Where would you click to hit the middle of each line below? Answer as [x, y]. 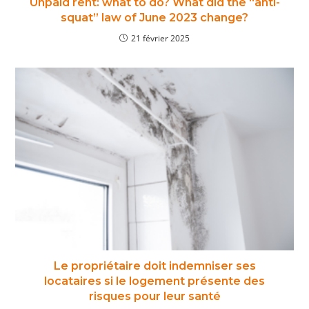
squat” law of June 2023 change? [154, 18]
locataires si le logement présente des [154, 281]
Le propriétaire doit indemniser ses [154, 266]
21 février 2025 [160, 39]
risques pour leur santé [154, 297]
